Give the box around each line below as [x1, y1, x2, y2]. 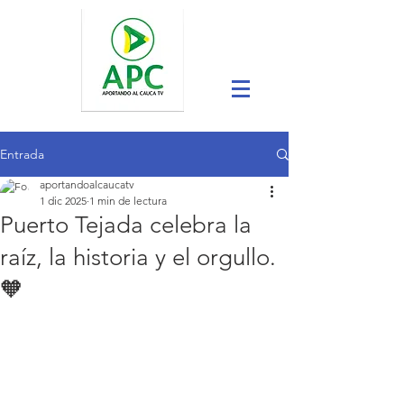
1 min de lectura [89, 194, 167, 207]
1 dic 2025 [40, 194, 87, 207]
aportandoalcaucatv [40, 178, 134, 191]
